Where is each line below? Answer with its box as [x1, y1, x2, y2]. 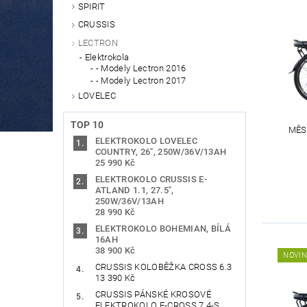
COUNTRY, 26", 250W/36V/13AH [95, 146, 227, 157]
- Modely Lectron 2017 [95, 75, 186, 86]
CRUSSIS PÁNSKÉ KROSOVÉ [95, 288, 211, 299]
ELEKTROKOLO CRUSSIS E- [95, 173, 207, 184]
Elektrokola [84, 52, 130, 63]
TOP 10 [70, 119, 104, 130]
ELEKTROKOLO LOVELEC [95, 135, 197, 146]
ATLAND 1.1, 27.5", [95, 184, 174, 195]
